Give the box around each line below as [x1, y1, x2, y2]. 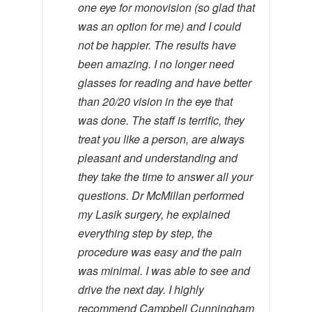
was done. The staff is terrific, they [78, 112, 244, 128]
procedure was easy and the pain [78, 244, 242, 260]
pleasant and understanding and [78, 150, 237, 166]
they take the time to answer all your [78, 169, 253, 185]
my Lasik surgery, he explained [78, 206, 230, 222]
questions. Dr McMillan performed [78, 187, 244, 203]
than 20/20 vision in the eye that [78, 93, 233, 109]
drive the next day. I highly [78, 281, 204, 297]
